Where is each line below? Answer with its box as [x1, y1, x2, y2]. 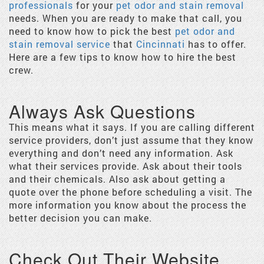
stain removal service [9, 38, 110, 50]
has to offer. [185, 38, 246, 50]
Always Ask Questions [9, 98, 196, 124]
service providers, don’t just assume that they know [9, 134, 253, 146]
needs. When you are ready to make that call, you [9, 12, 242, 24]
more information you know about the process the [9, 199, 246, 211]
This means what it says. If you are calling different [9, 121, 255, 133]
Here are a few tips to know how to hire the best [9, 51, 236, 63]
